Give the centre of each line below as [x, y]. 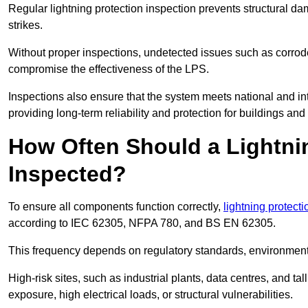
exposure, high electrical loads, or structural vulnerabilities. [151, 295]
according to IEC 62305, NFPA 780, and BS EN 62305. [142, 223]
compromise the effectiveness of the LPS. [109, 69]
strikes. [25, 25]
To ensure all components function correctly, [116, 207]
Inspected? [67, 174]
